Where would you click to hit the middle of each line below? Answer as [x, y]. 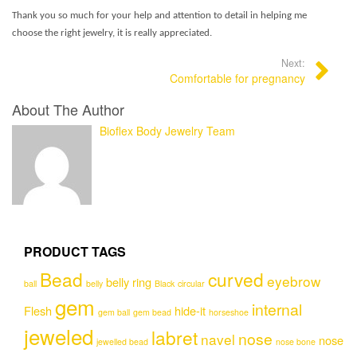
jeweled [59, 336]
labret [175, 337]
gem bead [152, 312]
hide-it [190, 311]
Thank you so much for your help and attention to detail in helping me [159, 16]
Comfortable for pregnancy [237, 78]
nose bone [296, 342]
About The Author [68, 110]
